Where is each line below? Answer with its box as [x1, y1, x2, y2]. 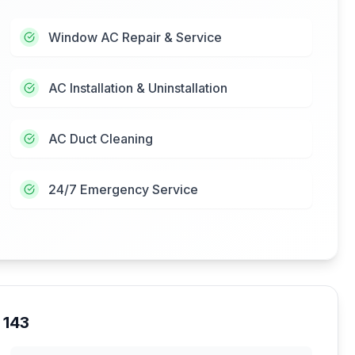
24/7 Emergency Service [48, 181, 199, 197]
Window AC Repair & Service [48, 29, 223, 45]
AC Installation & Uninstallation [48, 80, 228, 96]
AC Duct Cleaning [48, 131, 154, 147]
